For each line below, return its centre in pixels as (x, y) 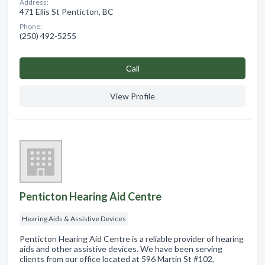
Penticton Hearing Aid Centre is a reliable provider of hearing (132, 239)
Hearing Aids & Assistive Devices (74, 219)
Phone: (31, 27)
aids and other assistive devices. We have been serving (121, 249)
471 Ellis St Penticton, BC (67, 12)
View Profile (132, 96)
